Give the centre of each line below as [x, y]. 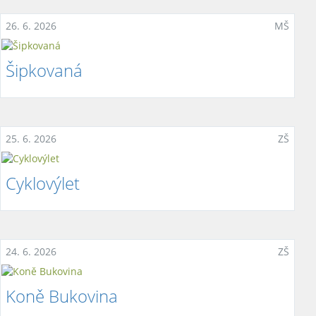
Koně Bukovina [62, 296]
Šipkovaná [44, 70]
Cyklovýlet [43, 183]
